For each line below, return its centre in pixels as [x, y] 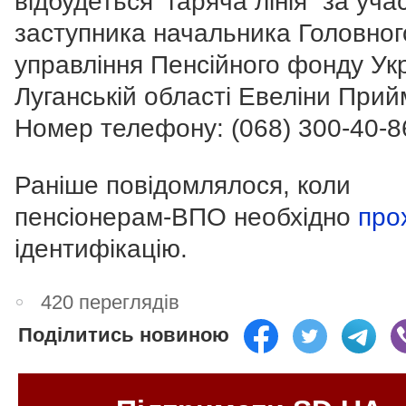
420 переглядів [111, 302]
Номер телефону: [123, 128]
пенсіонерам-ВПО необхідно [186, 217]
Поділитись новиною [124, 334]
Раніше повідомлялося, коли [183, 185]
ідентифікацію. [101, 248]
